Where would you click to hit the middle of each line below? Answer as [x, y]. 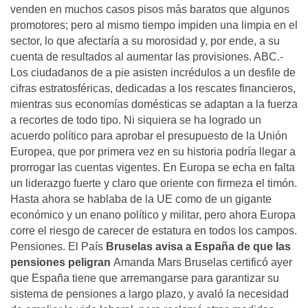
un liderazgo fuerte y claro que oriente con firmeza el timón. [154, 183]
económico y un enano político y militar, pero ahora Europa [153, 215]
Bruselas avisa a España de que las [198, 246]
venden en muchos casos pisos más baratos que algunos [150, 9]
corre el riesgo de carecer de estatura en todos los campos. [154, 231]
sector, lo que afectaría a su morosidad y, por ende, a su [145, 41]
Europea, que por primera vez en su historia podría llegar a [153, 152]
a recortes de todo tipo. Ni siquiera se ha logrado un [136, 120]
